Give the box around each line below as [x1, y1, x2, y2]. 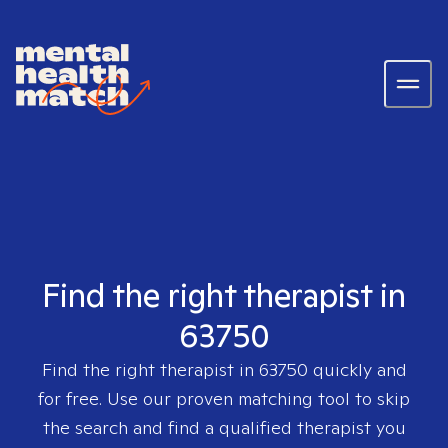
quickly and [307, 358, 407, 381]
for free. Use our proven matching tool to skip [38, 387, 410, 410]
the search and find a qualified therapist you [42, 416, 406, 439]
